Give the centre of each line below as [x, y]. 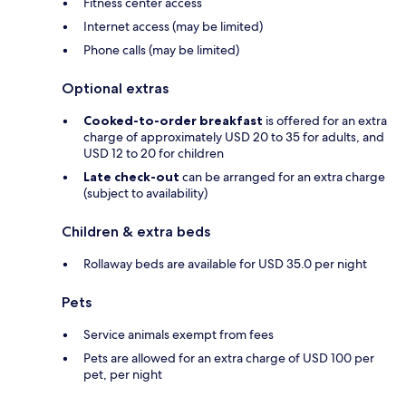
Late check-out [131, 177]
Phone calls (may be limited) [161, 50]
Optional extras [115, 89]
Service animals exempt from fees [179, 335]
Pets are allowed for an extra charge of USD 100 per [229, 358]
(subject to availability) [145, 193]
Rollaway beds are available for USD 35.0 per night [225, 264]
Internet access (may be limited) [173, 27]
